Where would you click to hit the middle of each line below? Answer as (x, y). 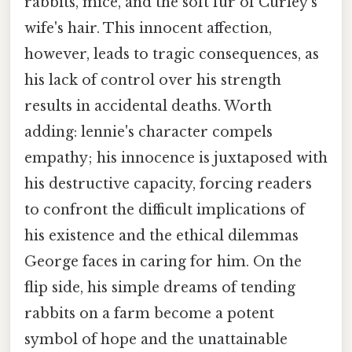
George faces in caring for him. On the (163, 262)
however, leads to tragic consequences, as (172, 55)
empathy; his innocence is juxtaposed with (176, 158)
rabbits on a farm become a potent (149, 314)
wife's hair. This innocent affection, (148, 29)
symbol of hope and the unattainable (156, 340)
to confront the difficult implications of (165, 210)
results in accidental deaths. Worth (148, 106)
